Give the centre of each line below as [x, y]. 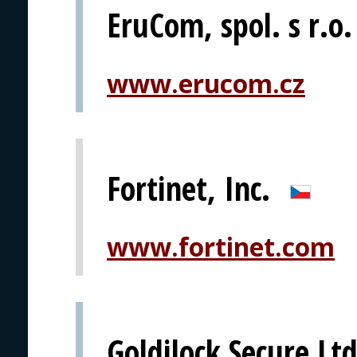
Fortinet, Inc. [188, 188]
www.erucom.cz [206, 83]
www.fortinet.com [221, 246]
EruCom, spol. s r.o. [229, 25]
